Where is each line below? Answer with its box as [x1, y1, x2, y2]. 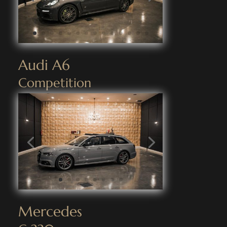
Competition [18, 75, 91, 91]
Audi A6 [18, 56, 70, 74]
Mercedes [18, 203, 82, 221]
